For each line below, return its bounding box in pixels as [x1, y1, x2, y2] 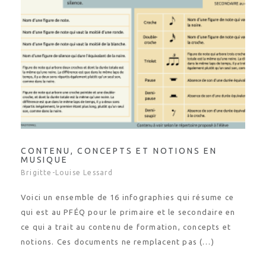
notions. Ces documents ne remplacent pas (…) [21, 227, 214, 235]
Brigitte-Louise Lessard [21, 158, 113, 166]
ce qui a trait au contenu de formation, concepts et [21, 212, 232, 220]
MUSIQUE [21, 144, 68, 154]
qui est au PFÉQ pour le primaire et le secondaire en [21, 197, 236, 205]
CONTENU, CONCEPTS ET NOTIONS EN [21, 135, 217, 145]
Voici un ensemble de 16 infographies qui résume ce [21, 182, 235, 191]
